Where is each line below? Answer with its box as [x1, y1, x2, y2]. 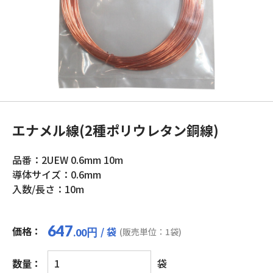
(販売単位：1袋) [119, 225, 182, 238]
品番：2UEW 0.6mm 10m [12, 152, 123, 167]
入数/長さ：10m [12, 182, 84, 196]
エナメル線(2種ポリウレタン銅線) [12, 120, 219, 140]
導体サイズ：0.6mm [12, 167, 101, 182]
